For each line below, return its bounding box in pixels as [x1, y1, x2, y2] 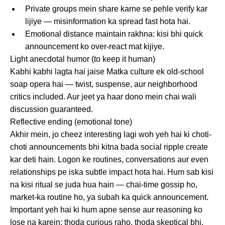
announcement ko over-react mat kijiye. [25, 42, 164, 51]
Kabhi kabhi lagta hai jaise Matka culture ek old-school [10, 67, 204, 76]
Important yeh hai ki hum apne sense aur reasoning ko [10, 205, 202, 214]
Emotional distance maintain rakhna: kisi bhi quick [25, 29, 203, 38]
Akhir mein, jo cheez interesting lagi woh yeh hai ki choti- [10, 130, 211, 139]
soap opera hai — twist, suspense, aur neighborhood [10, 79, 197, 88]
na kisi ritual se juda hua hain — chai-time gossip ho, [10, 180, 197, 189]
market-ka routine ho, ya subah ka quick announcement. [10, 192, 208, 201]
